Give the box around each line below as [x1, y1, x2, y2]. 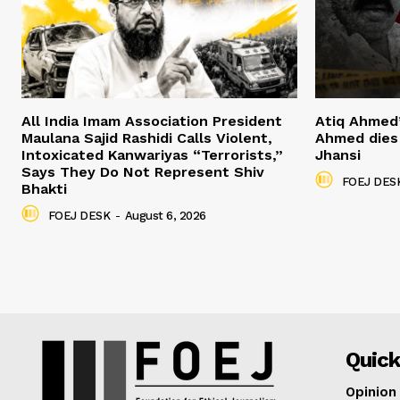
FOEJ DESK [47, 208, 110, 222]
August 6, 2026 [124, 208, 206, 222]
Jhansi [315, 146, 361, 164]
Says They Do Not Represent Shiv [21, 163, 264, 181]
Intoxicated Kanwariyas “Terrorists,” [21, 146, 283, 164]
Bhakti [21, 180, 67, 198]
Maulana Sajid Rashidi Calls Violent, [21, 129, 272, 147]
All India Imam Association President [21, 112, 282, 130]
